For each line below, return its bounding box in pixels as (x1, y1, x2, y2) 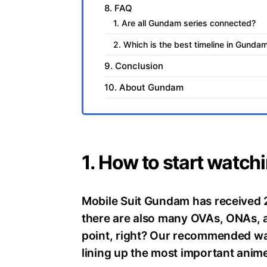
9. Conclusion (104, 60, 163, 72)
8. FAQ (104, 2, 132, 14)
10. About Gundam (104, 82, 184, 94)
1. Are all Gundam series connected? (113, 18, 256, 29)
